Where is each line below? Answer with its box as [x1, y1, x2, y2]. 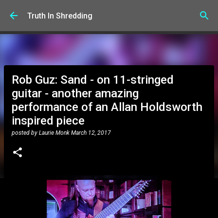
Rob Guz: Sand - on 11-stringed [12, 73, 174, 87]
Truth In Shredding [27, 11, 92, 20]
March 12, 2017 [71, 129, 111, 136]
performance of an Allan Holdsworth [12, 100, 202, 114]
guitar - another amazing [12, 87, 139, 100]
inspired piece [12, 114, 85, 127]
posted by [12, 129, 39, 136]
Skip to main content [74, 7, 144, 17]
